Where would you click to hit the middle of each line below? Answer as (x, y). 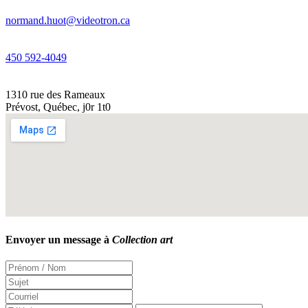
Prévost (22, 107)
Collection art (142, 240)
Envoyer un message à (59, 240)
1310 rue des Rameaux (55, 94)
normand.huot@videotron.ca (68, 20)
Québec (60, 107)
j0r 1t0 (97, 107)
